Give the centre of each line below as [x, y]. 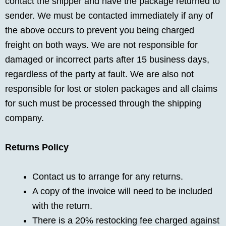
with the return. [62, 206]
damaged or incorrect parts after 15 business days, [107, 60]
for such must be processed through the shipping [103, 104]
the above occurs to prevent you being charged [100, 31]
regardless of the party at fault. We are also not [99, 74]
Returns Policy [37, 147]
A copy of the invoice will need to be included [122, 191]
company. [24, 118]
